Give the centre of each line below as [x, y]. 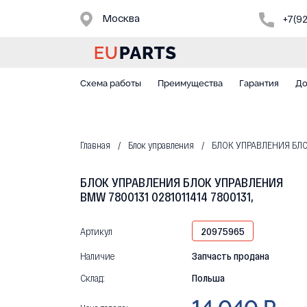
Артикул [97, 231]
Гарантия [259, 84]
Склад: [93, 278]
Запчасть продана [231, 256]
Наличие [98, 256]
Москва [120, 18]
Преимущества [190, 84]
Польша [209, 278]
